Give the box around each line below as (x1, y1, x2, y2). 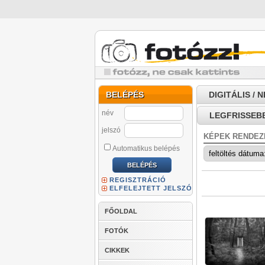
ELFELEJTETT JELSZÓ (109, 185, 192, 192)
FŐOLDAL (105, 208, 137, 215)
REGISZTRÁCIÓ (109, 176, 166, 183)
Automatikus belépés (112, 144, 180, 153)
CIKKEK (105, 247, 130, 254)
